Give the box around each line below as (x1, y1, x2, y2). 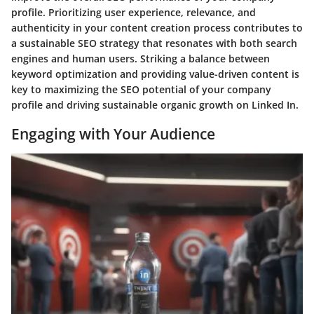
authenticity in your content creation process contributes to (11, 21, 303, 35)
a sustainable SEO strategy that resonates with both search (11, 36, 297, 50)
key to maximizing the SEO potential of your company (11, 83, 271, 97)
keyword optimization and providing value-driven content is (11, 67, 299, 81)
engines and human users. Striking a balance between (11, 52, 270, 66)
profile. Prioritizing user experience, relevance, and (11, 6, 256, 20)
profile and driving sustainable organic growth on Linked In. (11, 98, 299, 112)
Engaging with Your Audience (11, 124, 215, 144)
